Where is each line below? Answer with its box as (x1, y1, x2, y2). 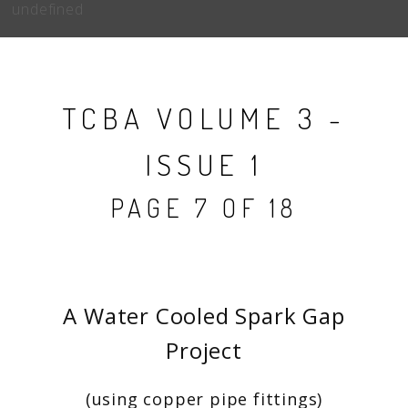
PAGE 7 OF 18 (109, 191, 299, 224)
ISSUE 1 (144, 146, 264, 183)
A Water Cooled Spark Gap (63, 301, 345, 331)
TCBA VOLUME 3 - (62, 99, 346, 137)
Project (166, 335, 242, 365)
